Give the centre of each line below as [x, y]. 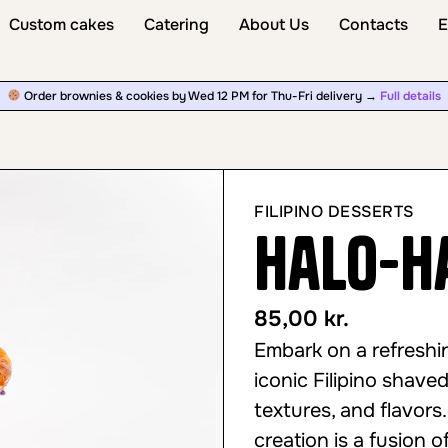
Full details [410, 96]
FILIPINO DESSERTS [334, 211]
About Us [273, 24]
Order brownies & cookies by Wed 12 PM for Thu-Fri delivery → [200, 96]
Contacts [373, 24]
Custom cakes [61, 24]
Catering [176, 24]
